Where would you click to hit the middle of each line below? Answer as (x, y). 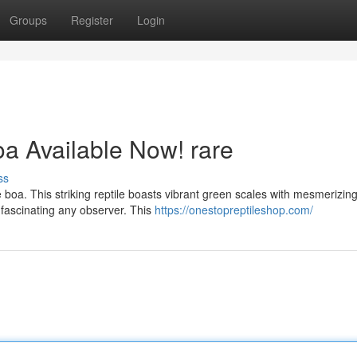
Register (92, 20)
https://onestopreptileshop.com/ (234, 210)
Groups (28, 20)
